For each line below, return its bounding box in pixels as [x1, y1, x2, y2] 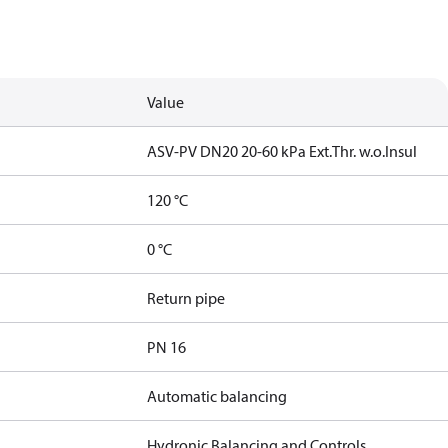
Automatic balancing [147, 386, 288, 406]
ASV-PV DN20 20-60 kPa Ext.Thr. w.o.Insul [147, 141, 418, 161]
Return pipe [147, 288, 226, 308]
